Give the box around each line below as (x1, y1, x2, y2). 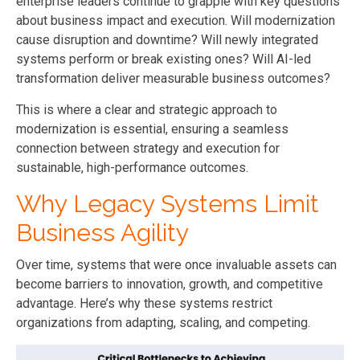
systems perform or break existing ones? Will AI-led (16, 51, 311, 67)
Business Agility (16, 219, 189, 247)
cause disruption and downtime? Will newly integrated (16, 32, 318, 48)
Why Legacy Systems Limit (16, 190, 319, 219)
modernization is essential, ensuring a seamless (16, 121, 288, 137)
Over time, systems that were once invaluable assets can (16, 257, 337, 273)
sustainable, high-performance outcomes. (16, 160, 248, 176)
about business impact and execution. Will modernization (16, 13, 335, 29)
